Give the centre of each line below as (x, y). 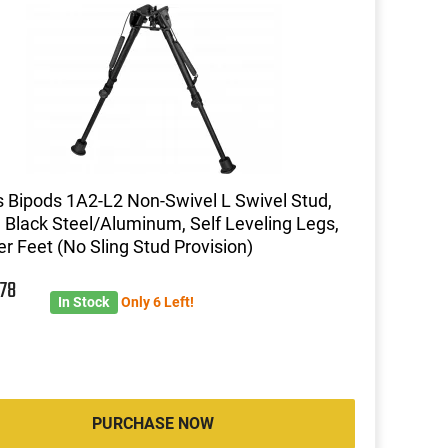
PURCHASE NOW (152, 423)
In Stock (84, 301)
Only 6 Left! (157, 301)
